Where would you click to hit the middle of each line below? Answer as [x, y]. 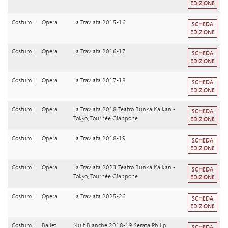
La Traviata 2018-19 [99, 139]
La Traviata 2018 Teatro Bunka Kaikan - [124, 110]
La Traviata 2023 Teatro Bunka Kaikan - [124, 168]
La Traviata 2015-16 [99, 23]
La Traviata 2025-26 [99, 197]
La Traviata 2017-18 [99, 81]
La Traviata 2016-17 [99, 52]
